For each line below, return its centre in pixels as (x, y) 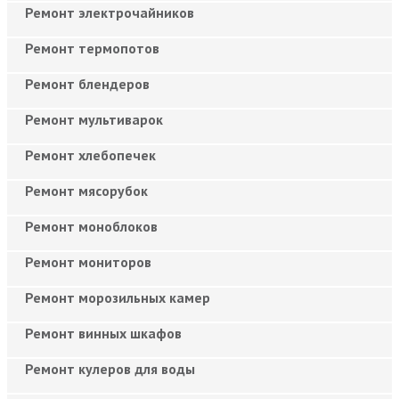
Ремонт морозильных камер (118, 297)
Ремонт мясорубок (86, 190)
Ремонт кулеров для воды (110, 368)
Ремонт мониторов (88, 261)
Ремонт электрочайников (110, 12)
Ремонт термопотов (92, 48)
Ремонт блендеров (87, 83)
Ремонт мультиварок (94, 119)
